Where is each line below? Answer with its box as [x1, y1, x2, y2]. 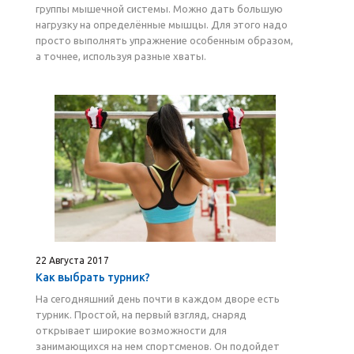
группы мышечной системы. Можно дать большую [36, 3, 283, 14]
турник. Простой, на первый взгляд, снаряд [36, 309, 247, 320]
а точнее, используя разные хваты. [36, 51, 206, 62]
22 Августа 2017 [36, 255, 109, 265]
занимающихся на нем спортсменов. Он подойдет [36, 341, 280, 352]
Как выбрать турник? [36, 271, 150, 284]
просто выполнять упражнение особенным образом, [36, 35, 293, 46]
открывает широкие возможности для [36, 325, 227, 336]
